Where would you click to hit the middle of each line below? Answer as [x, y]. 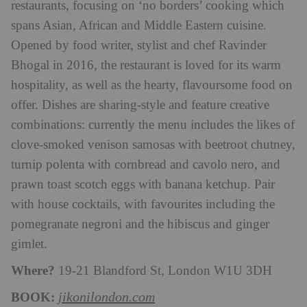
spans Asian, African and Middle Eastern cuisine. [139, 26]
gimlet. [29, 245]
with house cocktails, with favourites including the [143, 205]
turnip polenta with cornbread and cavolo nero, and [146, 165]
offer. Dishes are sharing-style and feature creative [140, 106]
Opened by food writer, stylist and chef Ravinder [139, 46]
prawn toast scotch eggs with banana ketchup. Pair [143, 185]
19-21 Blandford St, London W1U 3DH [163, 271]
